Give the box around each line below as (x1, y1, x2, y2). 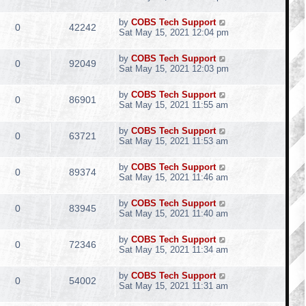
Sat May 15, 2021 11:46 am (119, 172, 228, 182)
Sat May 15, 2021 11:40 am (119, 208, 228, 219)
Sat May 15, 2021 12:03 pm (119, 64, 229, 74)
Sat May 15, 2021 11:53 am (119, 136, 228, 146)
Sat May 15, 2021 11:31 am (119, 281, 228, 291)
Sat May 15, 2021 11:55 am (119, 100, 228, 110)
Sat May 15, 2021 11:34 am (119, 245, 228, 255)
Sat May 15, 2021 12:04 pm (119, 27, 229, 38)
